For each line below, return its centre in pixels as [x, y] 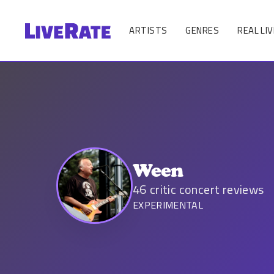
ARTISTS [148, 30]
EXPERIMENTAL [168, 205]
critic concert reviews [207, 189]
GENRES [202, 30]
